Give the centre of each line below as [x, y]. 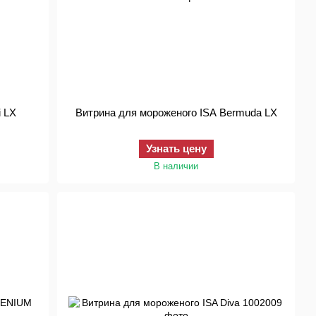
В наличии [176, 166]
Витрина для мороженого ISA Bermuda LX [176, 113]
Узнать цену [176, 148]
